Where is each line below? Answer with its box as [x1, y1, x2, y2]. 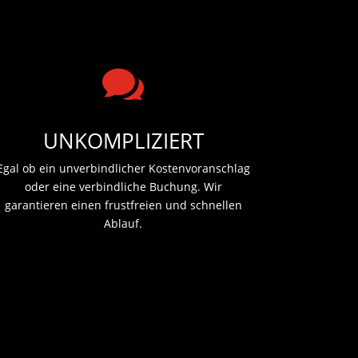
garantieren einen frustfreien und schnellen [4, 197, 242, 213]
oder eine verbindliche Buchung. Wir [24, 179, 222, 195]
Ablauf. [104, 216, 143, 232]
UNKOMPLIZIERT [42, 126, 204, 156]
